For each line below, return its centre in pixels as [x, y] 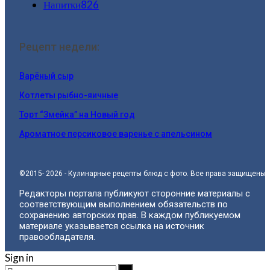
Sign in [19, 257]
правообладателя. [57, 237]
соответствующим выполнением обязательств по [124, 204]
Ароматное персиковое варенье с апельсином [116, 133]
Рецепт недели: [59, 46]
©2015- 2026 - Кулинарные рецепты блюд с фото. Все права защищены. [143, 173]
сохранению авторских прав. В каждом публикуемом [130, 215]
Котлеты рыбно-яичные [69, 95]
